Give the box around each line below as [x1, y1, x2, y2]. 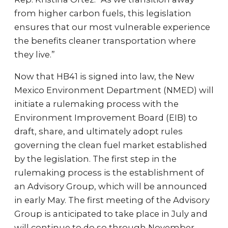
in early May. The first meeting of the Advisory [14, 195, 210, 205]
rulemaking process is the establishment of [14, 167, 204, 178]
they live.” [14, 49, 55, 60]
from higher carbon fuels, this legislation [14, 8, 191, 18]
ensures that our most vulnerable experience [14, 21, 210, 32]
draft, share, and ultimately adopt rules [14, 126, 183, 136]
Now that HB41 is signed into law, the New [14, 71, 194, 81]
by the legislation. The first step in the [14, 154, 177, 164]
